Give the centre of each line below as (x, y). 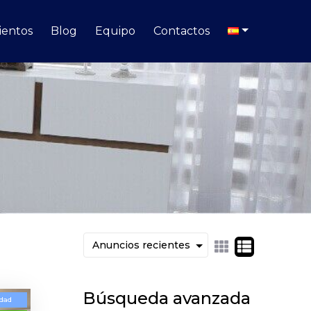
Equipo (116, 31)
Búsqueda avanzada (166, 298)
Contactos (182, 31)
